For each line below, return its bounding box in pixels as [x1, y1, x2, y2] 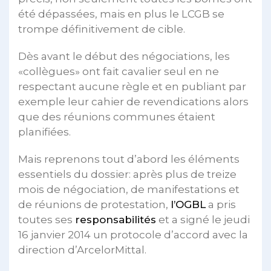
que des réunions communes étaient [18, 111, 215, 123]
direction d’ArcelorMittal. [18, 244, 146, 256]
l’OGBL [171, 198, 206, 211]
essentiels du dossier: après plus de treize [18, 168, 237, 180]
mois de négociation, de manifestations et [18, 183, 240, 195]
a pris [206, 198, 236, 211]
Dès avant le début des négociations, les [18, 50, 230, 62]
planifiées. [18, 126, 71, 138]
